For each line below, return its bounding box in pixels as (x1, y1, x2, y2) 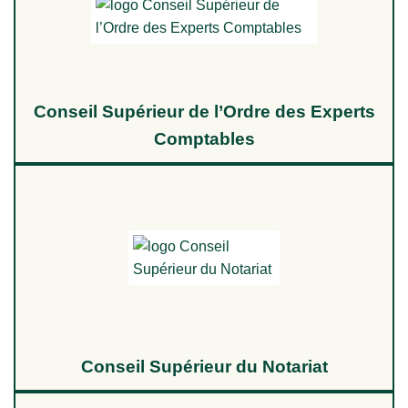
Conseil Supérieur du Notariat (80, 357, 328, 377)
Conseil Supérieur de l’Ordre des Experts (33, 102, 375, 122)
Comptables (153, 129, 255, 149)
